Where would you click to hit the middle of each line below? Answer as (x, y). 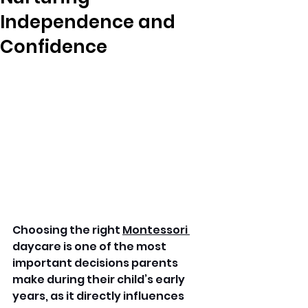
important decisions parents (96, 263)
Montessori (156, 230)
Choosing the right (67, 230)
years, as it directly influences (99, 296)
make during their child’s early (100, 280)
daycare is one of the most (90, 247)
